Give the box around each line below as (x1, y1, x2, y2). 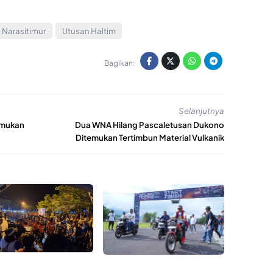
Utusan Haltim (62, 26, 116, 37)
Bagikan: (104, 58, 135, 68)
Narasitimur (2, 26, 46, 37)
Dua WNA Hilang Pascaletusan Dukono (75, 119, 224, 130)
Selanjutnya (179, 105, 224, 116)
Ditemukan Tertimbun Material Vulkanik (76, 132, 224, 143)
